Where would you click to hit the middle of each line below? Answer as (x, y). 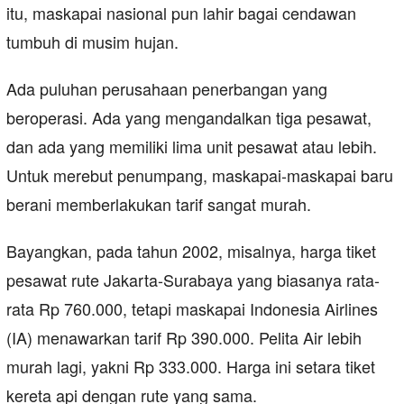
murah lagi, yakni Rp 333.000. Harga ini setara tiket (191, 367)
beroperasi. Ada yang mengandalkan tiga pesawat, (189, 118)
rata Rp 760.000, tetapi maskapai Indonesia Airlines (192, 309)
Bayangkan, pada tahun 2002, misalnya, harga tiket (191, 251)
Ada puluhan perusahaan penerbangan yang (167, 89)
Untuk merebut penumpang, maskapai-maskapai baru (200, 175)
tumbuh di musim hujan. (92, 42)
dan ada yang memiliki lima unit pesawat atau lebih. (192, 147)
